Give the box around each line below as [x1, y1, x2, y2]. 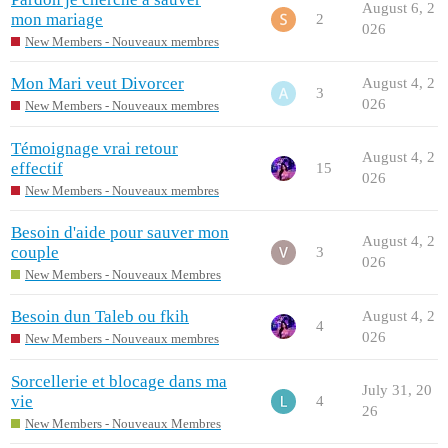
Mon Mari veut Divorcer [11, 74, 184, 94]
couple [11, 243, 59, 263]
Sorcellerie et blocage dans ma [11, 372, 227, 392]
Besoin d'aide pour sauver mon [11, 223, 229, 243]
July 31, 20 [362, 382, 432, 399]
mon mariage [11, 10, 103, 30]
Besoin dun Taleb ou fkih [11, 307, 189, 327]
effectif [11, 159, 63, 179]
